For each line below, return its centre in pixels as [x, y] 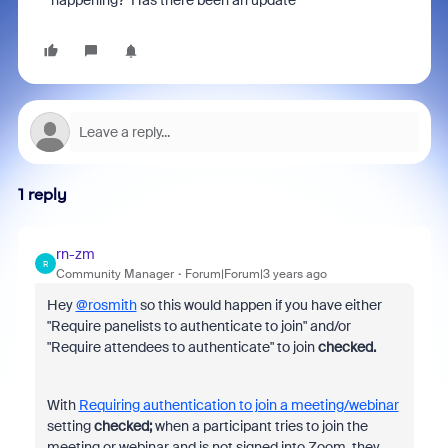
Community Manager [114, 274]
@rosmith [106, 305]
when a [178, 426]
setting [70, 426]
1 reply [42, 194]
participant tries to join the [285, 426]
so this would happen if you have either [259, 305]
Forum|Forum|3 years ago [255, 274]
